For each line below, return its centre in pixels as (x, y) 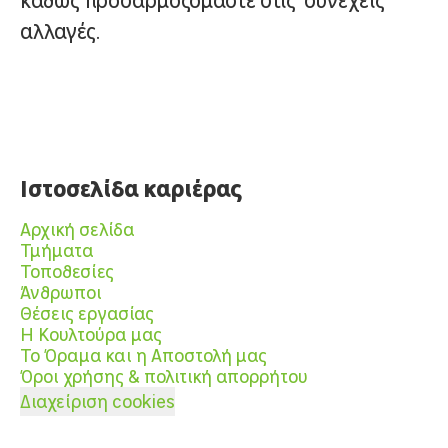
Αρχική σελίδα (77, 229)
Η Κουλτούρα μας (91, 334)
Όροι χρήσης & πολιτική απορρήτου (164, 376)
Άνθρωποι (61, 292)
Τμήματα (57, 250)
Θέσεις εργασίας (87, 313)
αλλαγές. (60, 31)
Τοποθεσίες (67, 271)
